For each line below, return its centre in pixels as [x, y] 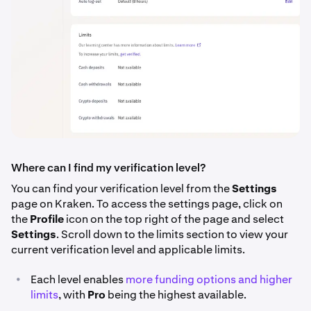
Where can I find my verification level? [108, 167]
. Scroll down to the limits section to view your [172, 234]
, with [73, 294]
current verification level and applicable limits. [128, 249]
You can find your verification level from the [121, 188]
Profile [47, 219]
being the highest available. [176, 294]
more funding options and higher [209, 279]
